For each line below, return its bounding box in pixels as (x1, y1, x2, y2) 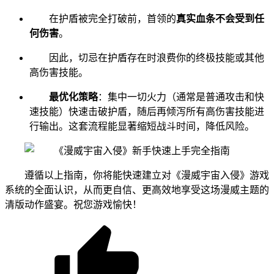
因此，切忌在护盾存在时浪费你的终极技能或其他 (49, 53, 264, 64)
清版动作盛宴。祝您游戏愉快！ (5, 199, 142, 210)
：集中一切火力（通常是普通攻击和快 (98, 92, 264, 103)
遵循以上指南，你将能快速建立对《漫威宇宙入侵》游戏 (24, 170, 269, 181)
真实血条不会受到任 (176, 13, 264, 24)
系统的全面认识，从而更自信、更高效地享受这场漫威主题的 (5, 185, 269, 196)
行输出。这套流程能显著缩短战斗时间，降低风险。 (29, 121, 254, 132)
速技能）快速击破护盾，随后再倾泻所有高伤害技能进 (29, 106, 264, 117)
